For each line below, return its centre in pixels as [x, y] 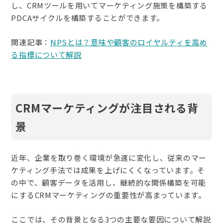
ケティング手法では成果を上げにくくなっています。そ [108, 170]
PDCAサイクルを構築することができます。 [88, 17]
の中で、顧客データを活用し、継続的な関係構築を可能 [109, 182]
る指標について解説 [46, 54]
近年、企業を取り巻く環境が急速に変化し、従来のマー [109, 157]
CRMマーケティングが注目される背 [107, 107]
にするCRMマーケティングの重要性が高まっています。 [109, 195]
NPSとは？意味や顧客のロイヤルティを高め [129, 42]
